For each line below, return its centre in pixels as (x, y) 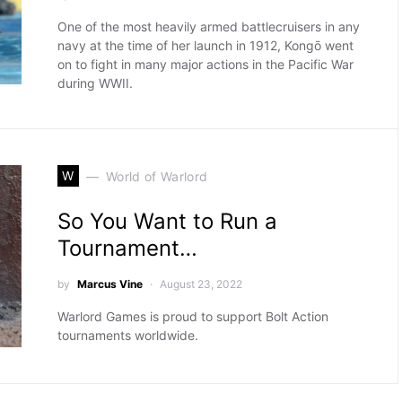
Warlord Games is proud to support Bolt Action (192, 316)
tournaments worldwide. (127, 335)
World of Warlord (157, 176)
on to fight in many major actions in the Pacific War (205, 64)
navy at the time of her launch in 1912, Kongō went (205, 45)
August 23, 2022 (201, 284)
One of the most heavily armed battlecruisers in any (208, 26)
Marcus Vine (109, 284)
